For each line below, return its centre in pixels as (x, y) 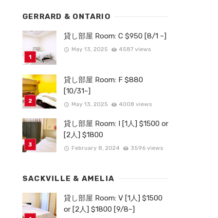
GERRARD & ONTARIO (66, 17)
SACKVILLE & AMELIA (69, 179)
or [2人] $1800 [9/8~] (99, 209)
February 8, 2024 (95, 148)
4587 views (135, 49)
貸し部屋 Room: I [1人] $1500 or (116, 124)
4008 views (136, 104)
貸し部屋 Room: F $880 (103, 80)
